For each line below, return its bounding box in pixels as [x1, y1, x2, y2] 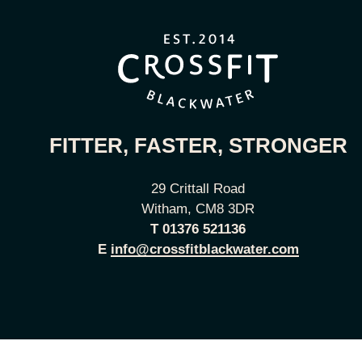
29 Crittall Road [151, 181, 245, 197]
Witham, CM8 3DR [141, 201, 255, 217]
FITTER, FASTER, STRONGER [48, 134, 347, 158]
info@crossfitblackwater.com [110, 242, 299, 258]
